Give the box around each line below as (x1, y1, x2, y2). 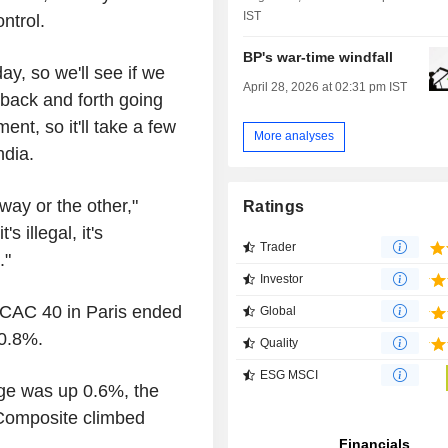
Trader (260, 240, 297, 255)
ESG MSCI (260, 368, 319, 383)
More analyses (254, 129, 335, 144)
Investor (260, 272, 304, 287)
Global (260, 304, 297, 319)
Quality (260, 336, 299, 351)
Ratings (243, 198, 305, 216)
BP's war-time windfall (243, 48, 394, 65)
